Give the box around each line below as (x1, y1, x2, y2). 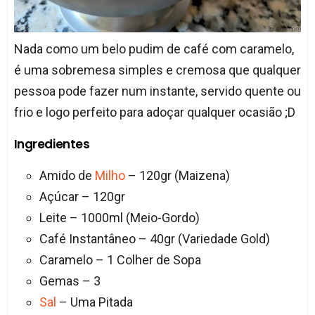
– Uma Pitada (56, 295, 133, 310)
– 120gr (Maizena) (124, 168, 230, 184)
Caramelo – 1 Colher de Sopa (39, 252, 201, 268)
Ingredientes (13, 136, 90, 153)
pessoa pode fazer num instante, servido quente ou (13, 84, 301, 99)
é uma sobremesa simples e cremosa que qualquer (13, 63, 301, 78)
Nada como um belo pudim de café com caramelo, (13, 41, 294, 57)
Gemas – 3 (39, 274, 101, 289)
